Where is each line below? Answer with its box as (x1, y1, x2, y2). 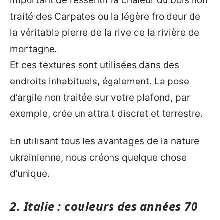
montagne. (10, 43, 57, 55)
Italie (23, 197, 55, 214)
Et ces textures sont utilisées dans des (10, 59, 179, 71)
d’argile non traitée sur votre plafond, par (10, 92, 190, 103)
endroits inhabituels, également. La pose (10, 76, 189, 87)
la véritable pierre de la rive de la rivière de (10, 27, 199, 38)
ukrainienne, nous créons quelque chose (10, 151, 187, 163)
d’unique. (10, 167, 50, 179)
